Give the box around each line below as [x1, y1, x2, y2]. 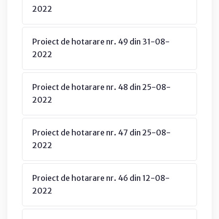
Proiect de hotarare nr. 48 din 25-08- [32, 82, 171, 92]
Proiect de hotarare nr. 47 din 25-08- [32, 127, 171, 137]
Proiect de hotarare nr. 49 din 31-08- [32, 36, 170, 46]
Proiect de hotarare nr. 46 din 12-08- [32, 173, 170, 183]
